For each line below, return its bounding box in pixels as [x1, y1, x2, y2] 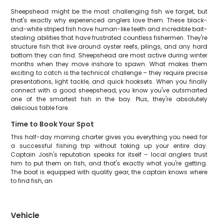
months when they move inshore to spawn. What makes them [11, 60, 207, 68]
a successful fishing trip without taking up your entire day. [11, 142, 207, 150]
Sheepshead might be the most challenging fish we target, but [11, 7, 207, 16]
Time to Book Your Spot [11, 119, 94, 129]
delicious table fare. [11, 104, 70, 112]
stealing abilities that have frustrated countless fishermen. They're [11, 34, 207, 42]
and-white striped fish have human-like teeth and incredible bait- [11, 25, 207, 33]
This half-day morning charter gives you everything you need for [11, 133, 207, 141]
